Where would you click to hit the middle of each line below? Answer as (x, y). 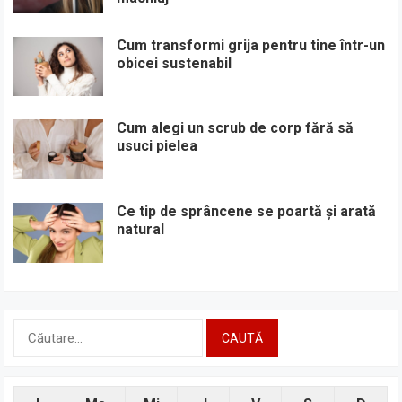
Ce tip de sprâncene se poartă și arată (247, 211)
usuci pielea (157, 146)
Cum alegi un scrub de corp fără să (236, 128)
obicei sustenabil (175, 63)
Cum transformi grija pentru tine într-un (251, 45)
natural (141, 229)
